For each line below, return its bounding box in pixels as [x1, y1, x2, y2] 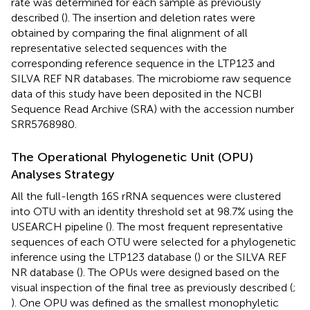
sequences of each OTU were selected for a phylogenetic [11, 235, 296, 248]
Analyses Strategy [11, 166, 114, 182]
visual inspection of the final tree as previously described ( [11, 280, 293, 294]
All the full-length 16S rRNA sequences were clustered [11, 189, 281, 203]
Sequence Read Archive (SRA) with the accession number [11, 102, 294, 116]
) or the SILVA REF [197, 250, 286, 264]
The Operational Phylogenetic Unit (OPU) [11, 149, 253, 165]
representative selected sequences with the [11, 41, 227, 55]
